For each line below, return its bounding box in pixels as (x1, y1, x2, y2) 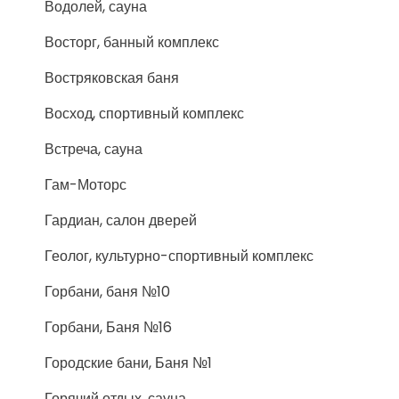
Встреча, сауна (45, 139, 142, 159)
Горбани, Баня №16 (45, 317, 172, 338)
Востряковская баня (45, 68, 179, 88)
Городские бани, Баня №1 (45, 353, 212, 373)
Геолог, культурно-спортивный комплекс (45, 246, 313, 266)
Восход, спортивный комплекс (45, 103, 244, 124)
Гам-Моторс (45, 175, 126, 195)
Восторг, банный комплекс (45, 32, 219, 53)
